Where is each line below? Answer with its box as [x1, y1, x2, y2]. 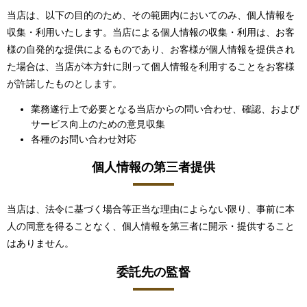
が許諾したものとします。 [7, 78, 122, 89]
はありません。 [7, 238, 74, 249]
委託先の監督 [116, 265, 191, 280]
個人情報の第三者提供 [92, 160, 215, 174]
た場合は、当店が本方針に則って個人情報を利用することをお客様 [7, 61, 295, 72]
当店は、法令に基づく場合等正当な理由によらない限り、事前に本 [7, 204, 295, 214]
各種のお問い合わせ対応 [31, 134, 136, 145]
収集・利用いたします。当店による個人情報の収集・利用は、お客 [7, 27, 295, 38]
